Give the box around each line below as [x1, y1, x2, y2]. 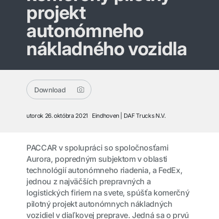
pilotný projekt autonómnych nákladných [26, 199, 173, 209]
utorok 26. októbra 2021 [26, 112, 88, 119]
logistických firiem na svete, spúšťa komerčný [26, 188, 190, 197]
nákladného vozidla [26, 37, 187, 60]
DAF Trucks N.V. [123, 112, 166, 119]
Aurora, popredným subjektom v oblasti [26, 154, 168, 164]
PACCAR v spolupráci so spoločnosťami [26, 143, 169, 153]
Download [34, 85, 66, 94]
